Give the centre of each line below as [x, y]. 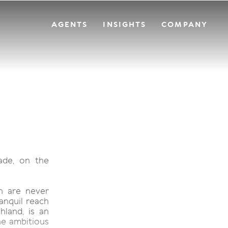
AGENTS [69, 24]
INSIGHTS [125, 24]
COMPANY [184, 24]
